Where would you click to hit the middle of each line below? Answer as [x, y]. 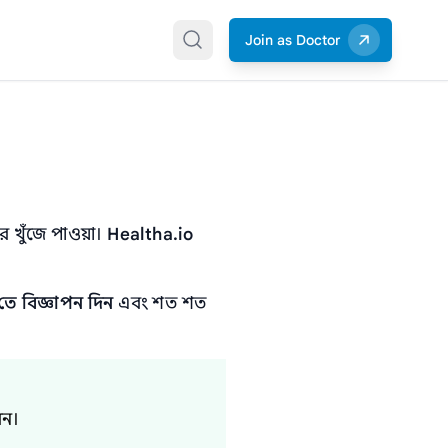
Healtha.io [150, 234]
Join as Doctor [292, 40]
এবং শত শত [160, 303]
